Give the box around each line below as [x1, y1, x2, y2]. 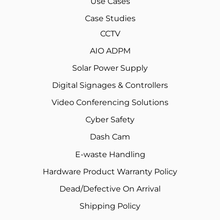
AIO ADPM [89, 46, 131, 56]
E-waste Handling [75, 150, 145, 160]
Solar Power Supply [72, 63, 148, 73]
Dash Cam [90, 132, 130, 142]
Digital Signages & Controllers [52, 81, 168, 90]
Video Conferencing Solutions [52, 98, 168, 108]
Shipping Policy [80, 201, 140, 211]
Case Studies [84, 14, 136, 24]
